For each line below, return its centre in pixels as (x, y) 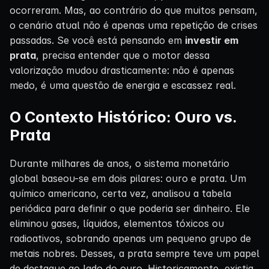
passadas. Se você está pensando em (97, 40)
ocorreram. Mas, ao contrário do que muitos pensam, (134, 10)
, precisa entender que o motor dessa (123, 55)
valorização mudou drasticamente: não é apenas (122, 70)
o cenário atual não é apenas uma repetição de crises (134, 25)
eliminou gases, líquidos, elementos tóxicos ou (117, 223)
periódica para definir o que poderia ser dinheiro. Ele (130, 208)
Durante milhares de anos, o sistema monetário (119, 163)
